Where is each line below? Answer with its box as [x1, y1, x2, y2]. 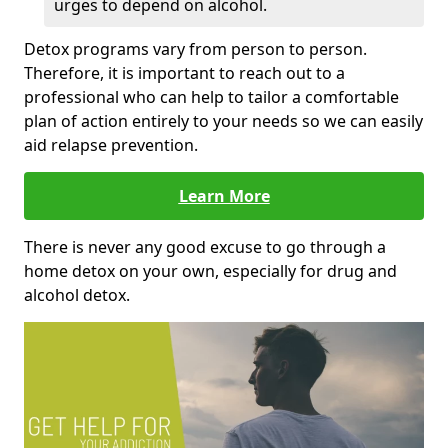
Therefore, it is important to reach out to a [24, 62, 345, 85]
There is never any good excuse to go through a [24, 236, 386, 259]
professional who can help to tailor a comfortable [24, 86, 399, 109]
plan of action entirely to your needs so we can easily [24, 110, 423, 133]
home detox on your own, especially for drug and [24, 260, 397, 283]
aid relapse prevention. [24, 134, 198, 157]
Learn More [178, 185, 270, 208]
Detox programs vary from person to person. [24, 38, 367, 61]
